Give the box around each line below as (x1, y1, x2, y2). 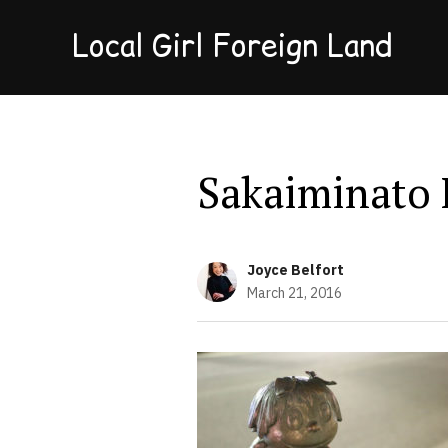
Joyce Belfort (247, 261, 344, 279)
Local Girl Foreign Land (72, 24, 392, 66)
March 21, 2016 (247, 284, 342, 302)
